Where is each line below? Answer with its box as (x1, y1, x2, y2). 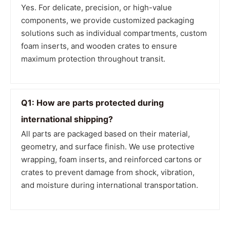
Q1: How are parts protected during (21, 98, 164, 108)
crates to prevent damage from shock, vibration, (21, 167, 195, 177)
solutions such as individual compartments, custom (21, 28, 207, 38)
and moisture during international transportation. (21, 180, 198, 190)
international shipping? (21, 114, 113, 124)
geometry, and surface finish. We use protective (21, 142, 195, 151)
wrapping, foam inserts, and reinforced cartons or (21, 155, 202, 164)
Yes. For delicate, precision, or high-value (21, 3, 172, 12)
